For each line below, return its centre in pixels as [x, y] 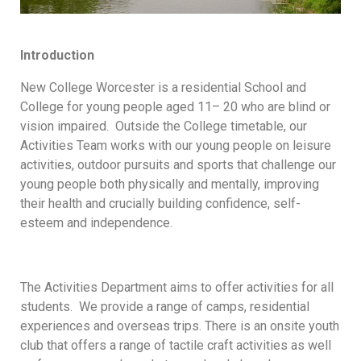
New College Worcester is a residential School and [163, 87]
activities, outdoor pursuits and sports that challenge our [178, 164]
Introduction [57, 55]
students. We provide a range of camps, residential [165, 306]
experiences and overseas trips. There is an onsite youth [180, 326]
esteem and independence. [96, 222]
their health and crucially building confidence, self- [160, 203]
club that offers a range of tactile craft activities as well [176, 345]
